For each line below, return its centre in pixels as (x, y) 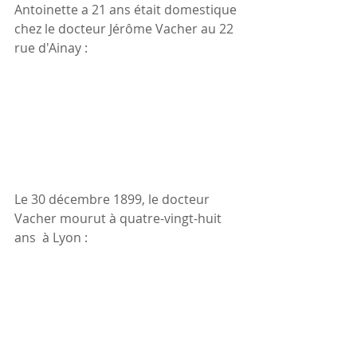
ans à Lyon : (51, 237)
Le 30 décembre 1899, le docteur (114, 199)
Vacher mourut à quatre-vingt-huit (120, 218)
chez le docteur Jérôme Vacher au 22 (126, 28)
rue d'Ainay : (51, 47)
